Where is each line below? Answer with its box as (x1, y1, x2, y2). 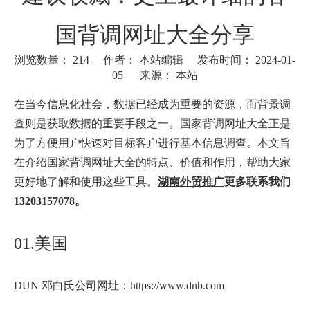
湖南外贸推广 (158, 176, 224, 188)
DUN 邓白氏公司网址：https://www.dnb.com (14, 280, 227, 292)
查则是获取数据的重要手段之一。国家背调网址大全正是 (14, 118, 291, 130)
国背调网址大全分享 (55, 22, 255, 48)
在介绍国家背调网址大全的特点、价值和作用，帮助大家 (14, 156, 291, 169)
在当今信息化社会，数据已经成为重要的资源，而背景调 (14, 98, 291, 111)
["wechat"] (14, 87, 62, 100)
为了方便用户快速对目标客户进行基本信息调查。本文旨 (14, 137, 291, 149)
